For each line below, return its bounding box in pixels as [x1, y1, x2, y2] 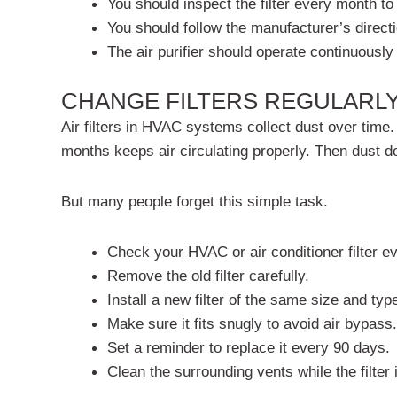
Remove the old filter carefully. [106, 267, 309, 285]
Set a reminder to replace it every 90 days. [106, 339, 390, 357]
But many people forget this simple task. [61, 192, 328, 211]
